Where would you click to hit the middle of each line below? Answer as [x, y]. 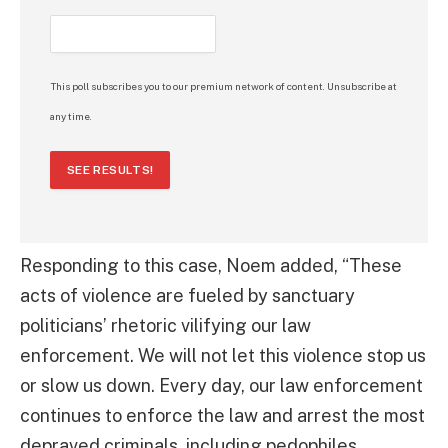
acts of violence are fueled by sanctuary [187, 295]
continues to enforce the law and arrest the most [222, 415]
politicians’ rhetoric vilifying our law [165, 325]
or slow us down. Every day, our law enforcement [221, 385]
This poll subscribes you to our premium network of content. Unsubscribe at [223, 85]
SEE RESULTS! [110, 169]
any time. [71, 115]
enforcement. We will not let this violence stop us [223, 355]
